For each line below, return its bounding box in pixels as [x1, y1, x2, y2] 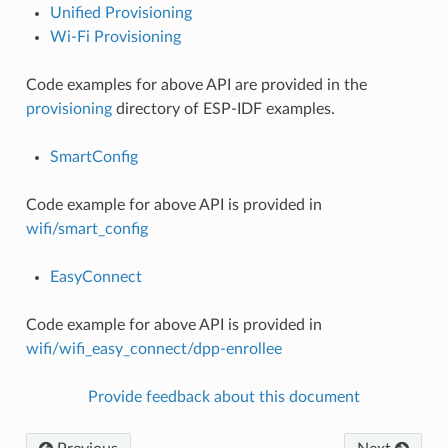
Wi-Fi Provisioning [49, 28, 181, 45]
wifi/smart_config [25, 220, 148, 237]
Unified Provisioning [49, 4, 192, 21]
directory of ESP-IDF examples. [111, 100, 335, 117]
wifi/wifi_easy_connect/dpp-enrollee [25, 340, 282, 357]
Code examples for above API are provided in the [25, 76, 367, 93]
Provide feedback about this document [88, 388, 360, 405]
